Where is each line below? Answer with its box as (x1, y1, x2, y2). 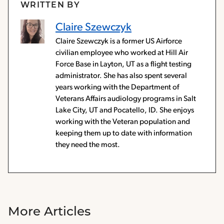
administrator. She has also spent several (55, 72, 187, 80)
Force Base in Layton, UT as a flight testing (55, 60, 191, 69)
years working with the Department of (55, 83, 179, 92)
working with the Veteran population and (55, 118, 190, 126)
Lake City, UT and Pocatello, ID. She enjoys (55, 106, 194, 115)
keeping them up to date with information (55, 129, 192, 138)
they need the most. (55, 141, 120, 149)
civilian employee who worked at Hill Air (55, 49, 188, 57)
